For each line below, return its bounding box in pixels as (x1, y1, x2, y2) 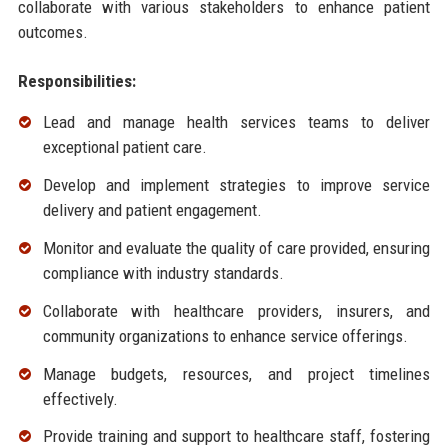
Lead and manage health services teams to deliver (42, 112, 431, 133)
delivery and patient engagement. (42, 200, 262, 221)
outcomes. (17, 22, 88, 43)
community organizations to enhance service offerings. (42, 325, 408, 346)
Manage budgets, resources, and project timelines (42, 363, 431, 384)
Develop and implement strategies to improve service (42, 175, 431, 196)
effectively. (42, 388, 118, 409)
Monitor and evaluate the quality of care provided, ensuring (42, 238, 431, 259)
